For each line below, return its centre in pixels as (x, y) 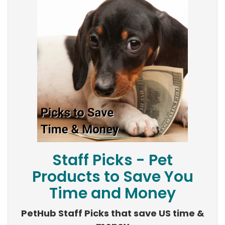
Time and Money (113, 194)
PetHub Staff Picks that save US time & (113, 213)
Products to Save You (113, 177)
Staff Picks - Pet (113, 160)
